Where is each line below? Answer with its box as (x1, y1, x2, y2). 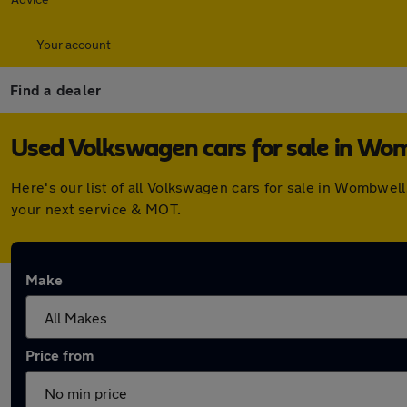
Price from (25, 346, 94, 363)
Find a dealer (10, 81, 102, 98)
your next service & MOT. (11, 200, 182, 217)
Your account (36, 36, 111, 52)
